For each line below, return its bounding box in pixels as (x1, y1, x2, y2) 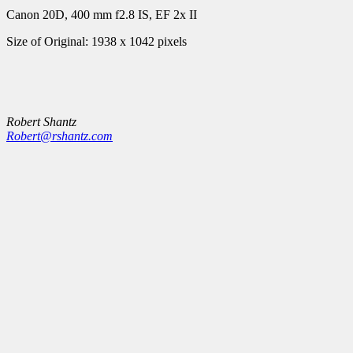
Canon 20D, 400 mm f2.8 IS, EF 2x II (6, 8, 197, 21)
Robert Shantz (6, 115, 76, 128)
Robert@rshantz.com (6, 129, 113, 143)
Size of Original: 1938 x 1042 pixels (6, 35, 187, 48)
